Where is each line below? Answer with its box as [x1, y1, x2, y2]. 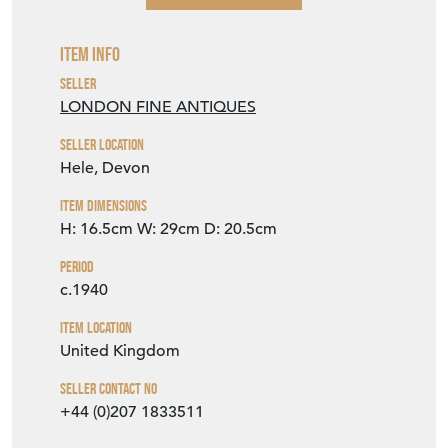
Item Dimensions [60, 196, 147, 216]
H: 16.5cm [60, 219, 133, 240]
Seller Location [60, 135, 144, 155]
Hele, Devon [60, 158, 150, 179]
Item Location [60, 318, 132, 338]
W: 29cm [137, 219, 200, 240]
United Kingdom [60, 341, 180, 362]
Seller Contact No [60, 379, 157, 399]
